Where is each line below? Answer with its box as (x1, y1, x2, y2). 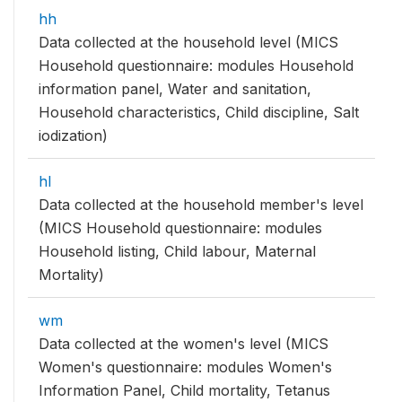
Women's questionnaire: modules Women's (39, 358, 332, 376)
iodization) (39, 127, 108, 144)
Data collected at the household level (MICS (39, 33, 338, 51)
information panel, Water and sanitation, (39, 80, 311, 98)
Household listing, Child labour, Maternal (39, 242, 316, 260)
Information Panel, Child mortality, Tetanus (39, 381, 330, 399)
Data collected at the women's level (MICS (39, 335, 328, 353)
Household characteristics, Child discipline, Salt (39, 103, 359, 121)
